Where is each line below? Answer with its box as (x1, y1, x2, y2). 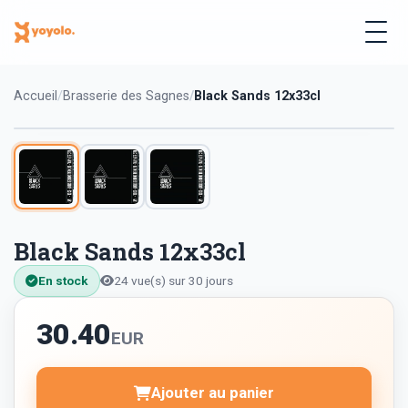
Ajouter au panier (151, 383, 274, 403)
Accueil (14, 88, 57, 104)
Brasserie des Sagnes (63, 88, 189, 104)
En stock (38, 273, 88, 289)
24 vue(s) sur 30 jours (114, 273, 233, 289)
